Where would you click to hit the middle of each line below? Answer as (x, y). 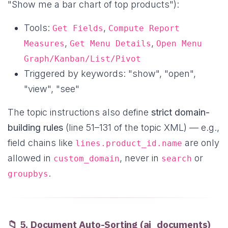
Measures (44, 44)
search (177, 159)
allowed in (31, 158)
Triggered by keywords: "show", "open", (110, 74)
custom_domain (87, 159)
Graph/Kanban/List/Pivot (82, 59)
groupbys (28, 174)
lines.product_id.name (129, 144)
